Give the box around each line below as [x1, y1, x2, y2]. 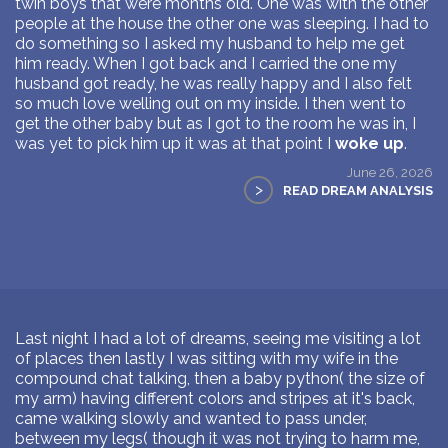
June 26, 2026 [347, 163, 433, 180]
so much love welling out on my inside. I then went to [15, 93, 406, 113]
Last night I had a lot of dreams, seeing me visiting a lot [15, 328, 421, 348]
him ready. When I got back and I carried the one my [15, 53, 397, 73]
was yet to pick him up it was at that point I [15, 133, 335, 153]
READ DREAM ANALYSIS [283, 182, 433, 198]
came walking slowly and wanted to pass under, [15, 408, 367, 428]
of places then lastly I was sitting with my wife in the [15, 348, 398, 368]
